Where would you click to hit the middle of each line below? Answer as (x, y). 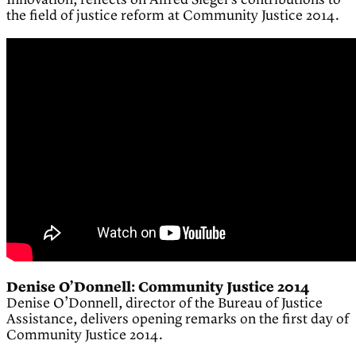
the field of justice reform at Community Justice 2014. (173, 16)
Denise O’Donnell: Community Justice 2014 (158, 288)
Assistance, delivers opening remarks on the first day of (178, 320)
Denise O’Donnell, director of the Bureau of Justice (164, 304)
